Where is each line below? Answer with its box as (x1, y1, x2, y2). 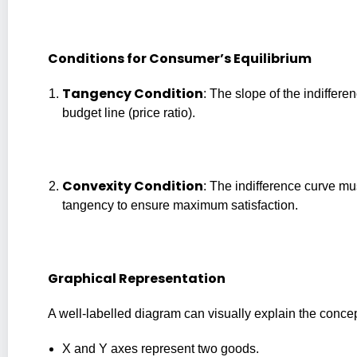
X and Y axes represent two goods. (62, 341, 259, 355)
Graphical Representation (48, 269, 226, 288)
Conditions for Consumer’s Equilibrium (48, 49, 312, 68)
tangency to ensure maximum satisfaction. (62, 198, 298, 212)
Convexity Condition (62, 176, 203, 195)
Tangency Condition (62, 84, 203, 103)
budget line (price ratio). (62, 105, 195, 120)
